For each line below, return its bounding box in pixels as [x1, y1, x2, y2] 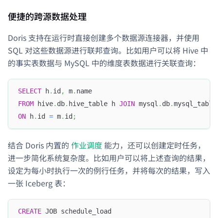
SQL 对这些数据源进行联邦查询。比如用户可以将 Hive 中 [8, 44, 208, 56]
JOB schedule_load [41, 207, 111, 216]
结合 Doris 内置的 [8, 139, 71, 151]
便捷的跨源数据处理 [8, 9, 87, 22]
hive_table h [69, 100, 119, 108]
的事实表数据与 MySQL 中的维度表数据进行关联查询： [8, 56, 200, 69]
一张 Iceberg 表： [8, 177, 70, 189]
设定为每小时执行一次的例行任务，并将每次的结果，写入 [8, 164, 210, 176]
